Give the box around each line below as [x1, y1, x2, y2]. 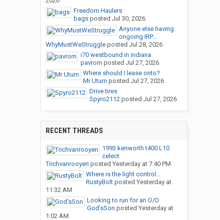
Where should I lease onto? [82, 69, 160, 77]
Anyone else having [118, 25, 174, 33]
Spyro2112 [89, 95, 120, 103]
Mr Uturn [82, 77, 107, 85]
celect [102, 152, 119, 160]
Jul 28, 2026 [129, 41, 163, 49]
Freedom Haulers [73, 7, 122, 15]
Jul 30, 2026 [111, 15, 145, 23]
